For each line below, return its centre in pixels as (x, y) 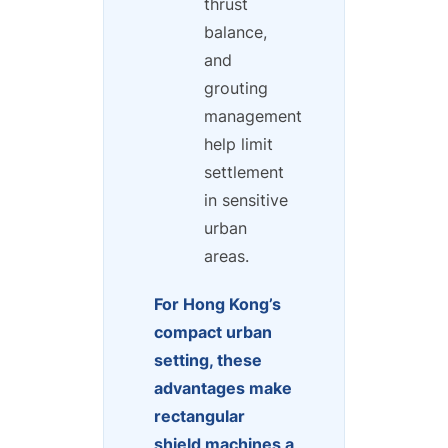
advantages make (223, 387)
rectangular (199, 415)
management (253, 115)
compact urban (213, 331)
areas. (226, 255)
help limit (238, 143)
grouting (236, 87)
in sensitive (246, 199)
